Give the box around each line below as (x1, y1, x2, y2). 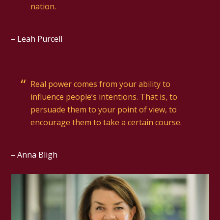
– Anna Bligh (11, 149, 58, 160)
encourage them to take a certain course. (30, 116, 182, 128)
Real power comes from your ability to (30, 78, 171, 89)
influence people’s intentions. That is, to (30, 91, 178, 102)
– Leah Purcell (11, 33, 63, 44)
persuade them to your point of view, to (30, 104, 177, 115)
